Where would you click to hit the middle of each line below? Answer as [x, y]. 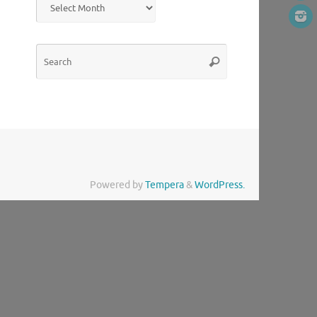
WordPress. [220, 185]
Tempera [165, 185]
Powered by [117, 185]
